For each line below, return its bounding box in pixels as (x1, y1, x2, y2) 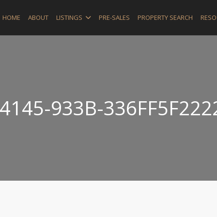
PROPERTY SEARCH (138, 13, 193, 22)
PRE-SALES (99, 13, 130, 22)
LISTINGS (56, 13, 82, 22)
